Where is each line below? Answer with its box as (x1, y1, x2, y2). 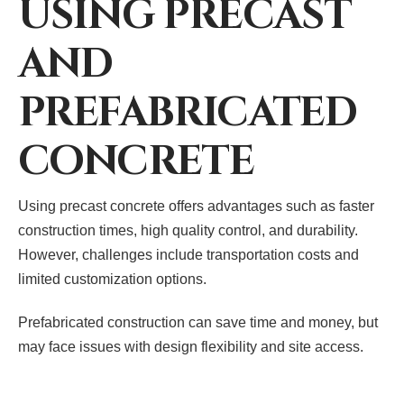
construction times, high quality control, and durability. (18, 223, 358, 239)
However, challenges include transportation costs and (18, 247, 359, 263)
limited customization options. (18, 271, 207, 288)
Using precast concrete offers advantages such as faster (18, 198, 374, 215)
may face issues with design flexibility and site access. (18, 339, 363, 355)
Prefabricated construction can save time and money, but (18, 315, 378, 331)
